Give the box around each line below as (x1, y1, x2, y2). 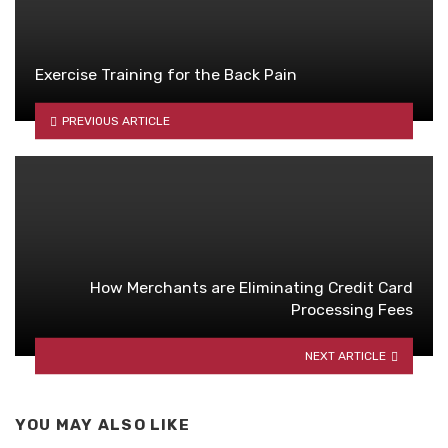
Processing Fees (291, 300, 413, 320)
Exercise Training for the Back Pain (35, 65, 297, 85)
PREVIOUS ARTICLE (61, 113, 170, 128)
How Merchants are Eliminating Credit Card (90, 278, 413, 298)
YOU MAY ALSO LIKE (15, 416, 190, 435)
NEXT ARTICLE (305, 348, 387, 363)
